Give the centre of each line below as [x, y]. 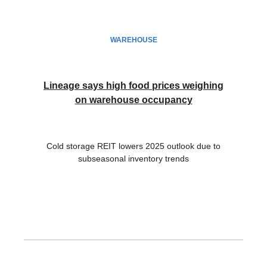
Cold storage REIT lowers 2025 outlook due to [133, 146]
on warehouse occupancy [133, 100]
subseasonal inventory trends [133, 159]
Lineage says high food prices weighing [133, 86]
